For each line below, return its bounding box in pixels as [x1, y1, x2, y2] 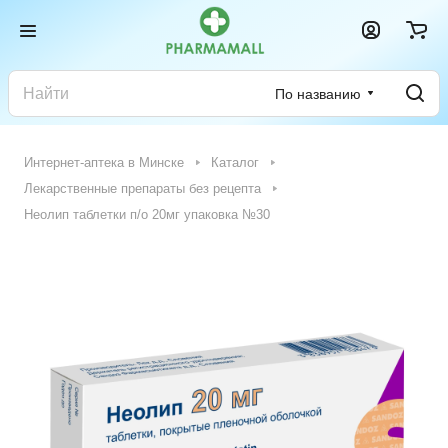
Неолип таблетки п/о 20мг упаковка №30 [24, 207, 270, 222]
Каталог [211, 155, 259, 170]
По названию [274, 85, 361, 102]
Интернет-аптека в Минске [24, 155, 184, 170]
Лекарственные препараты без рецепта [24, 181, 261, 196]
